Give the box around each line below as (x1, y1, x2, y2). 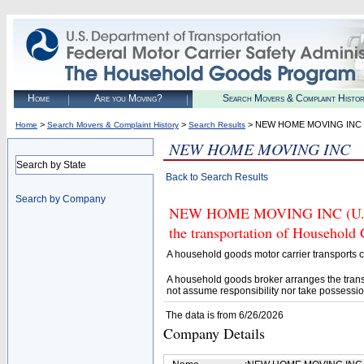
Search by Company (15, 193, 106, 205)
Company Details (163, 323, 265, 343)
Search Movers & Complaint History (47, 120, 179, 129)
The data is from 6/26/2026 (166, 310, 284, 321)
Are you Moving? (93, 93, 162, 104)
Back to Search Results (166, 171, 268, 183)
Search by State (16, 159, 86, 171)
